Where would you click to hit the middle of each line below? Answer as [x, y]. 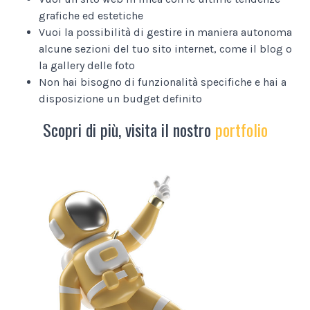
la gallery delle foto [87, 65]
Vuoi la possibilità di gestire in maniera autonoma [165, 32]
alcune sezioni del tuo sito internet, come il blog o [165, 48]
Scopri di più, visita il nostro [129, 129]
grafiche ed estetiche [91, 15]
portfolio [241, 129]
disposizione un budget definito [120, 98]
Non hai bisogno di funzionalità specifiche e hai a [163, 82]
